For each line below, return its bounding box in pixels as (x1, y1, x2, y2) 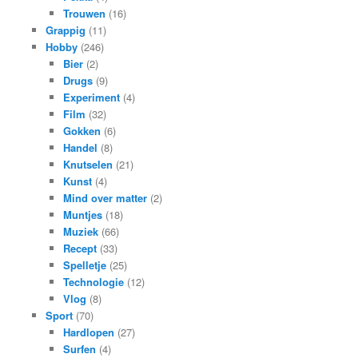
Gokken (63, 123, 101, 138)
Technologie (63, 274, 125, 289)
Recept (63, 241, 97, 256)
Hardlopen (63, 324, 115, 340)
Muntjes (63, 207, 103, 222)
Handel (63, 140, 98, 155)
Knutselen (63, 157, 113, 172)
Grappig (45, 22, 86, 38)
